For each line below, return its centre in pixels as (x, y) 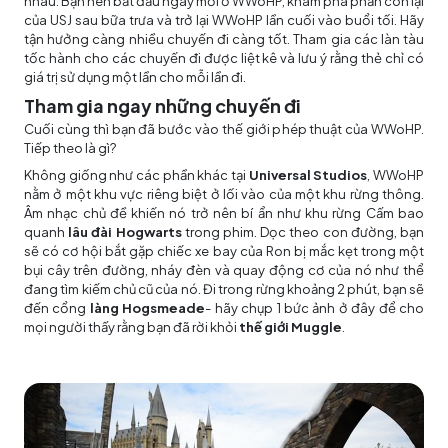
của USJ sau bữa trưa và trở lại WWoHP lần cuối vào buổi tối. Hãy (224, 20)
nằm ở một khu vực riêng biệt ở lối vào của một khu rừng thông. (224, 194)
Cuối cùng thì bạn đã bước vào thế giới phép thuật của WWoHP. (224, 129)
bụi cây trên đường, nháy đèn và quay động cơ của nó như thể (224, 270)
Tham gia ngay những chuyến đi (162, 106)
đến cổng (55, 308)
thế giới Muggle (290, 327)
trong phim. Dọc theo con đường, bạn (303, 232)
